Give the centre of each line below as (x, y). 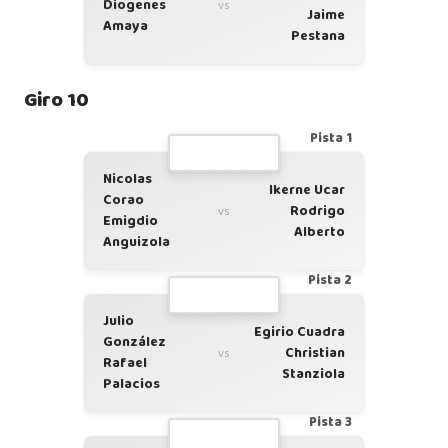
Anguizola (136, 242)
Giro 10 (56, 100)
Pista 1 (331, 138)
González (134, 342)
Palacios (131, 384)
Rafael (125, 363)
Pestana (318, 36)
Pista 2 (330, 280)
